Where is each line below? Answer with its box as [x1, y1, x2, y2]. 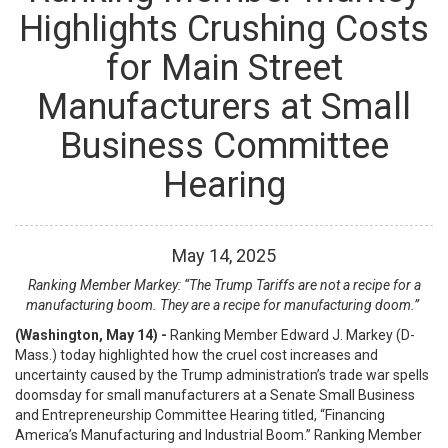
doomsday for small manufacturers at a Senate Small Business [15, 387, 415, 403]
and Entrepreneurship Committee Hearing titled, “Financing [15, 407, 385, 423]
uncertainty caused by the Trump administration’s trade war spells [15, 367, 429, 383]
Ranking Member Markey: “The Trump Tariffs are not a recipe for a [27, 277, 421, 293]
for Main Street [105, 47, 343, 89]
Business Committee [59, 125, 389, 167]
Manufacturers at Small [37, 86, 411, 128]
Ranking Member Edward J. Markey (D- [170, 327, 415, 343]
